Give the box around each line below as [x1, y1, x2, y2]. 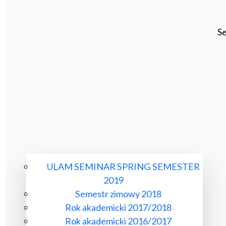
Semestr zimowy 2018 [75, 188, 161, 199]
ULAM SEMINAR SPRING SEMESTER [47, 161, 200, 172]
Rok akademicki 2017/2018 [65, 202, 172, 213]
